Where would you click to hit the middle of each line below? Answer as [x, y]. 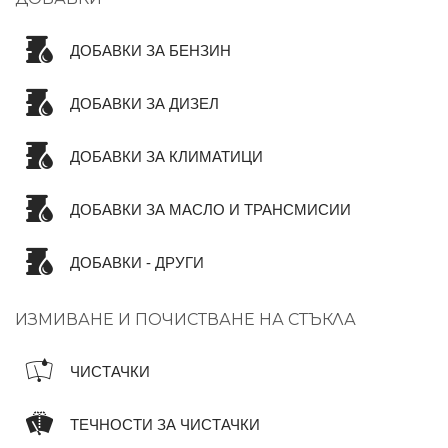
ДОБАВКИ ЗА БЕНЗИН [150, 50]
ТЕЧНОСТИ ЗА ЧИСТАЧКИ [165, 424]
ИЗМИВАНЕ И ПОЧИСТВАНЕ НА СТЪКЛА [185, 319]
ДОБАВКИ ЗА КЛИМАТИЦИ [166, 156]
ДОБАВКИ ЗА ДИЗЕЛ [144, 103]
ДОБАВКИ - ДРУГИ [137, 262]
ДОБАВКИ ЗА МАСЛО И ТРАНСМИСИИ [210, 209]
